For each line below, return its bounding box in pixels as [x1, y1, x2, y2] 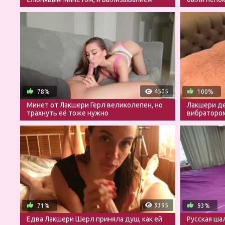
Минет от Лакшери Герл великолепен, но [27, 101, 163, 109]
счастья [186, 3, 212, 12]
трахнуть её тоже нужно [27, 109, 108, 118]
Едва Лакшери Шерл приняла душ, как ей [27, 214, 162, 223]
